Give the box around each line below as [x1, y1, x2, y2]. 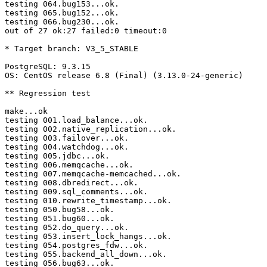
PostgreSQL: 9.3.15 [5, 62, 91, 72]
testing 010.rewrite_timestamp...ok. [5, 196, 172, 206]
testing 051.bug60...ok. [5, 214, 114, 223]
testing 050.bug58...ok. [5, 205, 114, 215]
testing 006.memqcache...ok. [5, 160, 133, 170]
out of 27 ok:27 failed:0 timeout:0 [5, 26, 167, 36]
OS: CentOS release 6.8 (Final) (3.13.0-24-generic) [5, 71, 243, 80]
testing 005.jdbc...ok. [5, 151, 110, 161]
